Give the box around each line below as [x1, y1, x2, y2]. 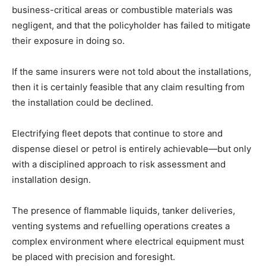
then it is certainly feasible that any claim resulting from [12, 81, 245, 93]
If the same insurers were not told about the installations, [12, 66, 251, 78]
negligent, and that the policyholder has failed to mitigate [12, 20, 251, 31]
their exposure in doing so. [12, 35, 125, 47]
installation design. [12, 174, 91, 186]
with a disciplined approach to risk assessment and [12, 159, 226, 170]
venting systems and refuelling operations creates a [12, 220, 230, 232]
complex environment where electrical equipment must [12, 236, 244, 248]
